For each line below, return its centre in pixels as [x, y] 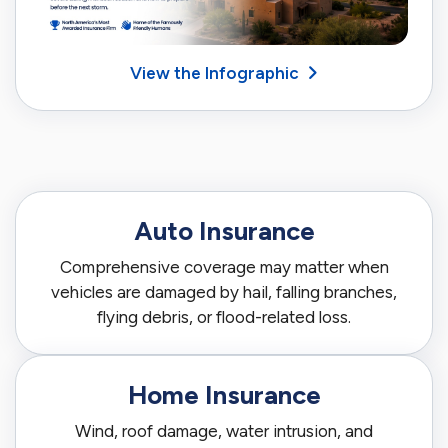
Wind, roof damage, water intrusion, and [224, 430]
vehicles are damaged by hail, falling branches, [224, 291]
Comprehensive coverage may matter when [224, 266]
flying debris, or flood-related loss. [224, 316]
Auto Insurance [224, 230]
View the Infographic [214, 72]
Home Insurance [224, 394]
